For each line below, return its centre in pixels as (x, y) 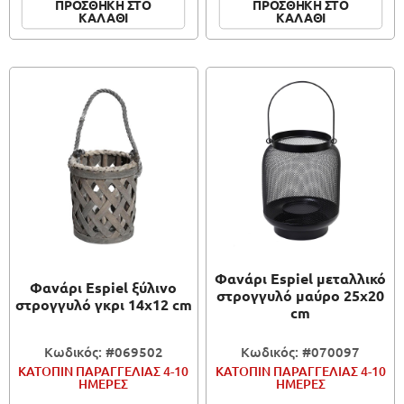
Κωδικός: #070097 (301, 351)
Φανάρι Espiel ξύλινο (104, 287)
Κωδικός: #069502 (103, 351)
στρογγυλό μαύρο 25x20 (301, 296)
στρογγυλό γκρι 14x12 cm (103, 304)
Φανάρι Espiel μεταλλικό (301, 279)
